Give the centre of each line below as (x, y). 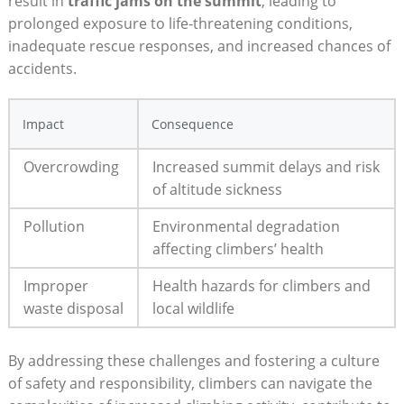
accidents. (42, 68)
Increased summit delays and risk (266, 166)
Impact (43, 124)
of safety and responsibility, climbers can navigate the (190, 383)
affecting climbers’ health (238, 248)
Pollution (54, 226)
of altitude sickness (217, 189)
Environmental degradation (246, 226)
